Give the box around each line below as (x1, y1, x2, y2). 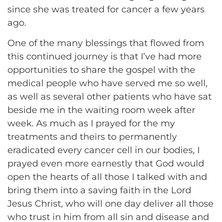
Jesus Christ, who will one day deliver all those (7, 198, 214, 210)
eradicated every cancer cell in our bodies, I (7, 145, 200, 156)
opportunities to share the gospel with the (7, 64, 195, 76)
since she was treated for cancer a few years (7, 3, 205, 15)
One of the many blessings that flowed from (7, 38, 204, 49)
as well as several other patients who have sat (7, 91, 212, 103)
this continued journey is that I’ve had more (7, 51, 202, 62)
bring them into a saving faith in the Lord (7, 185, 191, 196)
